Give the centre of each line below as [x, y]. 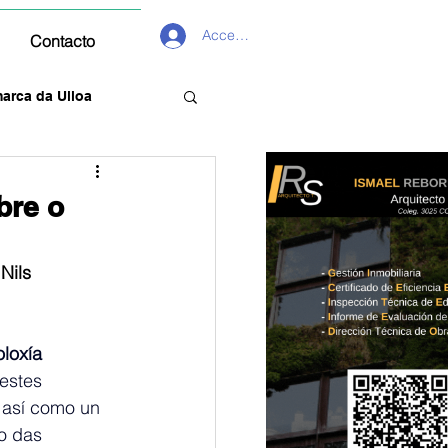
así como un [53, 407]
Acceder [229, 35]
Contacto [62, 41]
